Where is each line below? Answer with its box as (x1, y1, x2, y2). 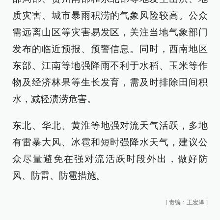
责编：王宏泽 (169, 199, 204, 206)
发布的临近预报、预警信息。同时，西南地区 (12, 44, 208, 55)
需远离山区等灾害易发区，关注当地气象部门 (12, 27, 208, 38)
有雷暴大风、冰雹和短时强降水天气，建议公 (12, 137, 208, 148)
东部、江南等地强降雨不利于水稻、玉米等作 (12, 60, 208, 71)
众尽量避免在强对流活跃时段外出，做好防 (12, 154, 208, 165)
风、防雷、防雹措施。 (12, 170, 106, 181)
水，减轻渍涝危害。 (12, 94, 96, 105)
